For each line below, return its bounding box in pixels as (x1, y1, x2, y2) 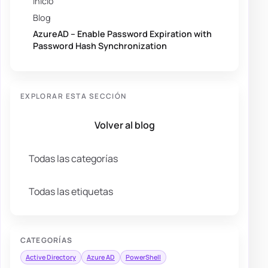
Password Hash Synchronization (33, 39, 167, 51)
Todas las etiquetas (29, 185, 114, 199)
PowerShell (125, 252, 161, 261)
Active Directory (25, 252, 76, 261)
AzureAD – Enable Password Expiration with (33, 28, 212, 39)
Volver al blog (94, 118, 155, 132)
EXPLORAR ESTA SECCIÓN (20, 90, 127, 101)
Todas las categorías (29, 151, 118, 165)
